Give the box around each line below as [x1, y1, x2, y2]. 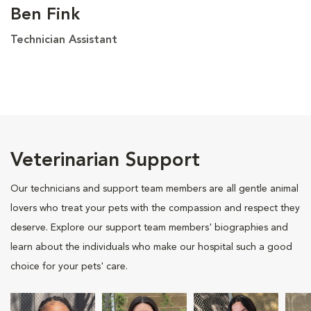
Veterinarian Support [10, 151, 200, 171]
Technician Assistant [10, 34, 117, 46]
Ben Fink [10, 6, 80, 24]
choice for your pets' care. [10, 261, 128, 271]
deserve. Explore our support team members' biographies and [10, 222, 288, 233]
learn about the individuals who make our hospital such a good [10, 242, 292, 252]
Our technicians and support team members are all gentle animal [10, 183, 299, 194]
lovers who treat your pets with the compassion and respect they [10, 203, 300, 213]
